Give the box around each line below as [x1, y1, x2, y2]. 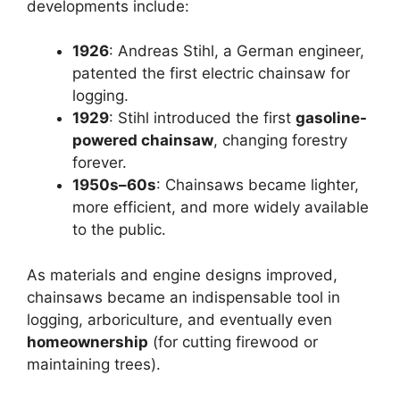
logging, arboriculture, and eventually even [27, 310, 332, 329]
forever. [72, 154, 127, 172]
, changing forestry [213, 131, 347, 150]
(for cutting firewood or [148, 332, 318, 351]
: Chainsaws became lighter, [156, 176, 359, 195]
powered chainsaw [72, 131, 213, 150]
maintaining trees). [27, 354, 161, 373]
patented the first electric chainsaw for [72, 64, 350, 83]
